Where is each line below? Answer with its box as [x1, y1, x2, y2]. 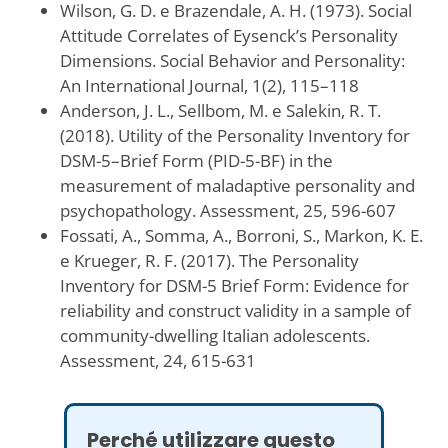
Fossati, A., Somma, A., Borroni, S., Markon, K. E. [59, 223, 423, 247]
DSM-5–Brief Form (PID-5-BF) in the [59, 148, 333, 172]
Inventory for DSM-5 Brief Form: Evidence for [59, 273, 409, 297]
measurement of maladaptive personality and [59, 173, 415, 197]
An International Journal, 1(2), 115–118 [59, 73, 359, 97]
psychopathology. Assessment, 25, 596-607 [59, 198, 396, 222]
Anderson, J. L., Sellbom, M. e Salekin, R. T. [59, 98, 381, 122]
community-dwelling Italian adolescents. [59, 323, 370, 347]
